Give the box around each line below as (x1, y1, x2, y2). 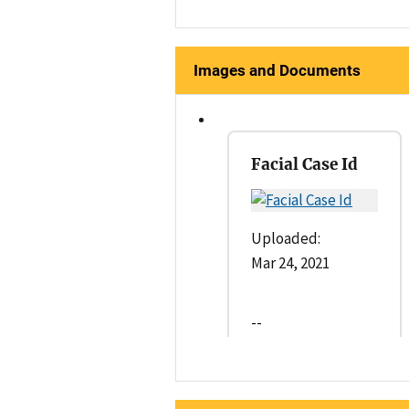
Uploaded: (251, 227, 320, 248)
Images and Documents (194, 60, 361, 79)
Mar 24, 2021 (251, 252, 330, 273)
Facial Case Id (251, 153, 358, 174)
